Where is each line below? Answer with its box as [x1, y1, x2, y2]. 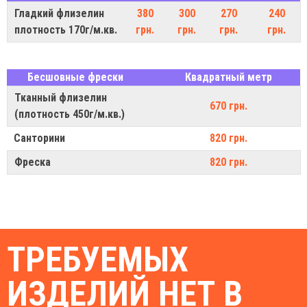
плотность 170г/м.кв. [14, 23, 117, 37]
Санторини [14, 132, 65, 145]
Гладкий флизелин [14, 7, 104, 21]
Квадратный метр [185, 71, 272, 84]
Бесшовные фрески [27, 71, 123, 84]
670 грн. [210, 99, 247, 113]
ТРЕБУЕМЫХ [7, 240, 188, 280]
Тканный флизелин [14, 91, 107, 105]
